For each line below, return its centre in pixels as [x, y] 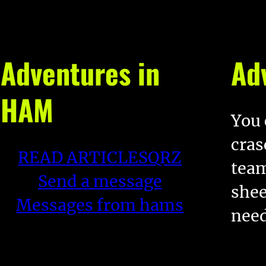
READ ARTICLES [83, 157]
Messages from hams [100, 205]
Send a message [100, 181]
